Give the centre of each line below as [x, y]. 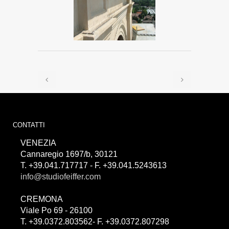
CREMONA [42, 199]
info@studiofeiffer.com [61, 177]
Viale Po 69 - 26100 [56, 211]
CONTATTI [29, 125]
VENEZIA [38, 143]
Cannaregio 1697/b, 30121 [69, 154]
